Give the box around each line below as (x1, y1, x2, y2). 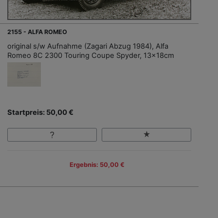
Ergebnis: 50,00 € (69, 161, 125, 168)
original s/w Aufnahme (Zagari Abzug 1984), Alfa (7, 41, 168, 51)
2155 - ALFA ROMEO (7, 28, 67, 36)
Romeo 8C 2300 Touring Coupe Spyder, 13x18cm (7, 51, 174, 60)
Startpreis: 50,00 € (7, 108, 73, 117)
